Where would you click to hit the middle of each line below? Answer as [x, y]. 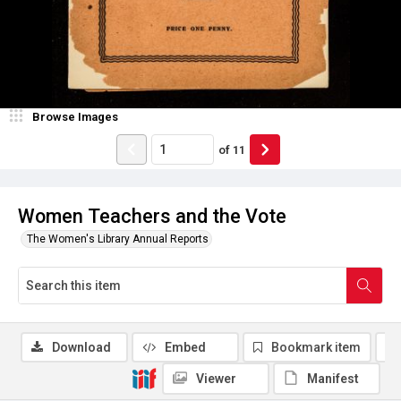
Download [81, 347]
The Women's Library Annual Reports [118, 239]
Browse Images [75, 117]
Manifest [333, 379]
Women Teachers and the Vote [152, 216]
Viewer [216, 379]
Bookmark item [316, 347]
